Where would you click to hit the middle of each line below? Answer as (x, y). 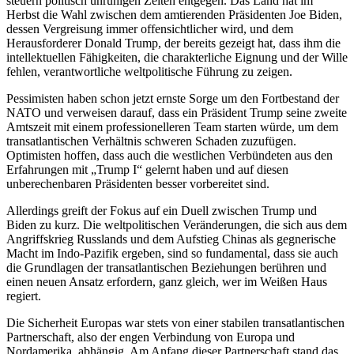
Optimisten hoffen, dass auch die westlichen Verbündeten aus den (169, 155)
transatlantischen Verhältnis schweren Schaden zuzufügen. (151, 141)
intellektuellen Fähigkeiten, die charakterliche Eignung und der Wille (177, 57)
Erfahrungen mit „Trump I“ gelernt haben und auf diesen (147, 169)
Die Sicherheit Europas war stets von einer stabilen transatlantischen (175, 322)
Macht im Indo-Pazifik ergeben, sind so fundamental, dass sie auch (172, 253)
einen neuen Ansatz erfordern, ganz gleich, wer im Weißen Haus (167, 281)
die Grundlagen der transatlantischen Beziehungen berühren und (166, 267)
